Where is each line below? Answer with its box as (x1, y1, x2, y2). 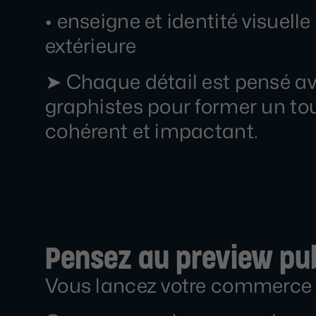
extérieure (45, 34, 136, 58)
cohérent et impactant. (45, 119, 259, 143)
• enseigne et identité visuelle (45, 9, 311, 33)
